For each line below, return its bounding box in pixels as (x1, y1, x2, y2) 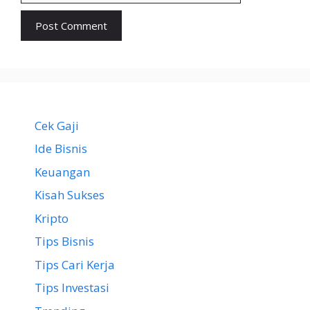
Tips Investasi (35, 280, 109, 296)
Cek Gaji (35, 117, 79, 134)
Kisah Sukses (35, 187, 104, 203)
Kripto (35, 210, 69, 226)
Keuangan (35, 163, 90, 180)
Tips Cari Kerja (35, 256, 115, 273)
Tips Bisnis (35, 233, 94, 250)
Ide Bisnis (35, 140, 87, 157)
